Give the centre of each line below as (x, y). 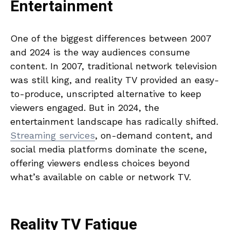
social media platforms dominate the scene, (109, 149)
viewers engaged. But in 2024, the (85, 108)
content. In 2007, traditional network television (114, 66)
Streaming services (53, 135)
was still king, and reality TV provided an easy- (115, 80)
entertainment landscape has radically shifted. (114, 121)
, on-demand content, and (154, 135)
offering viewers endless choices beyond (100, 163)
